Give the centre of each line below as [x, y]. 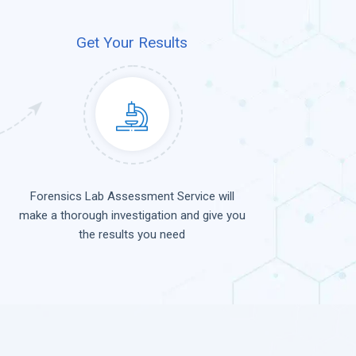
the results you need [132, 235]
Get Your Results [132, 43]
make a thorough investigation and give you [132, 216]
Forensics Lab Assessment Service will [132, 197]
